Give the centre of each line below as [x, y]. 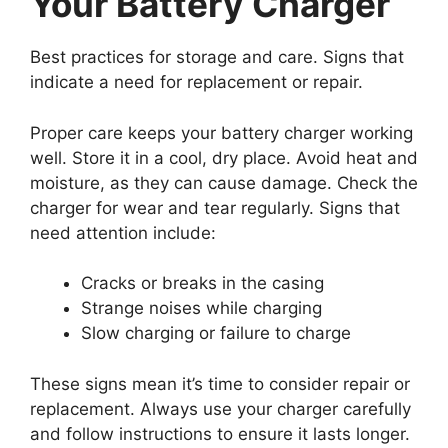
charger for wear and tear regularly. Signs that [215, 207]
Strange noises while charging [201, 308]
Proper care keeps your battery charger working [221, 132]
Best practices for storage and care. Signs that [217, 57]
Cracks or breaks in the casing [202, 283]
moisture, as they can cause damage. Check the [224, 182]
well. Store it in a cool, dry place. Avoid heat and [224, 157]
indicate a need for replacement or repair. [196, 82]
